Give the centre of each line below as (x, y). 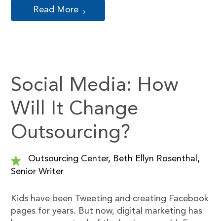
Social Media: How (95, 86)
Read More (56, 10)
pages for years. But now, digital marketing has (107, 211)
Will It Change (75, 110)
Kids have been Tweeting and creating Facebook (110, 199)
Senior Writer (37, 172)
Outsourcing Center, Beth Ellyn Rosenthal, (113, 159)
